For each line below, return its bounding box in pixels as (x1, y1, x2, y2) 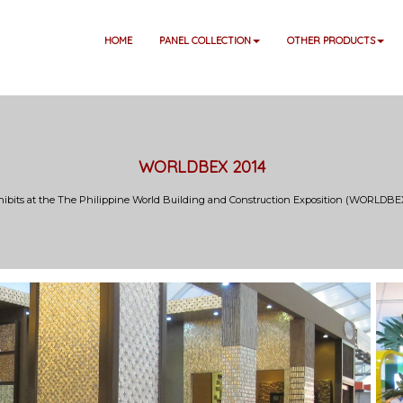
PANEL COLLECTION (159, 34, 251, 47)
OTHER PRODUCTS (287, 34, 375, 47)
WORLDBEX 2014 (138, 157, 265, 177)
